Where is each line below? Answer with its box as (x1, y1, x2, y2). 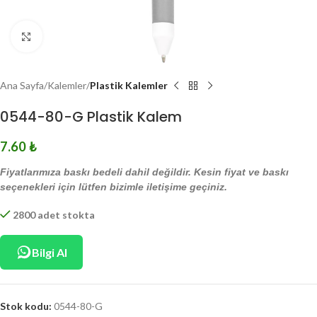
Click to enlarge (42, 30, 110, 42)
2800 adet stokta (13, 209, 96, 221)
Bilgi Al (32, 246, 67, 259)
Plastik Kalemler (90, 79, 168, 91)
